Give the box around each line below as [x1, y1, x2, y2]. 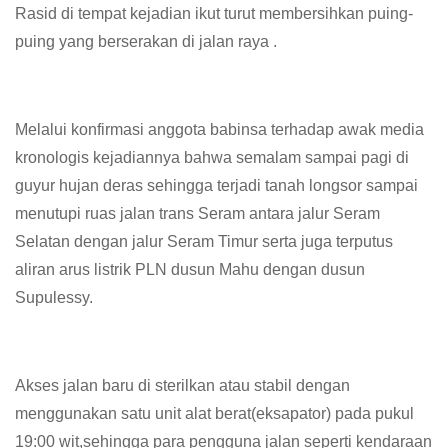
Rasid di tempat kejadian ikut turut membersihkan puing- [15, 5, 413, 22]
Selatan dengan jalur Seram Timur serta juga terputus [15, 233, 393, 250]
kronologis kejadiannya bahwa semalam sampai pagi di [15, 149, 409, 166]
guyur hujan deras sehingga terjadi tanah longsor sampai [15, 177, 418, 194]
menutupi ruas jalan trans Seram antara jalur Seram [15, 205, 380, 222]
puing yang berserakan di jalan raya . [15, 33, 277, 50]
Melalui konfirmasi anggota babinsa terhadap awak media [15, 121, 424, 138]
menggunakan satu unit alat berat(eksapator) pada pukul [15, 405, 414, 422]
